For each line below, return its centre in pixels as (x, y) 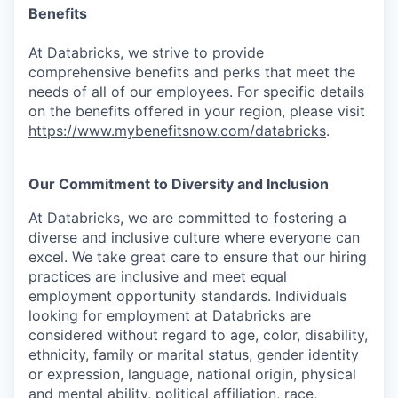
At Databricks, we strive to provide (146, 52)
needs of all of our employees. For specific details (196, 92)
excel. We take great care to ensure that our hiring (198, 257)
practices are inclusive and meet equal (158, 276)
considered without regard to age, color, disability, (198, 335)
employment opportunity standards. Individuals (187, 296)
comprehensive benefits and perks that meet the (192, 72)
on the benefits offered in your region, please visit (197, 111)
